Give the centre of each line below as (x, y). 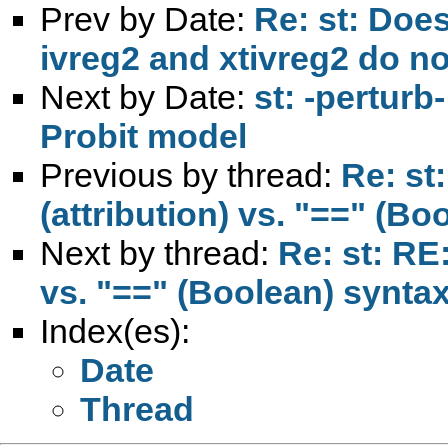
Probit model (143, 135)
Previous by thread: (190, 174)
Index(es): (115, 330)
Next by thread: (159, 252)
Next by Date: (147, 96)
